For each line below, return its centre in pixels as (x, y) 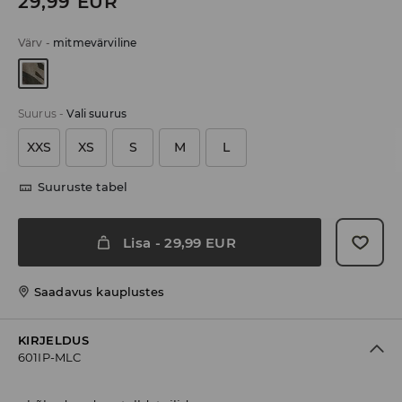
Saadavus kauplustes (99, 292)
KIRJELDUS (53, 341)
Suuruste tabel (83, 187)
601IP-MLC (50, 358)
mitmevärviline (95, 43)
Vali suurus (97, 114)
